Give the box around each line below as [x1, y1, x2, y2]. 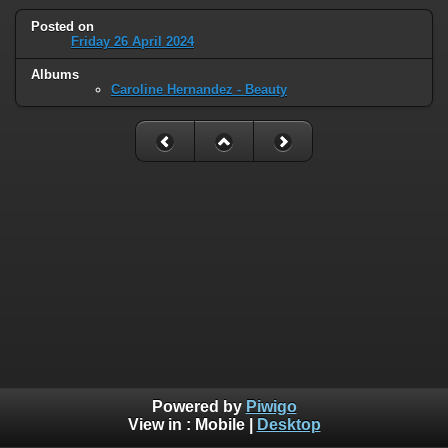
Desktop [256, 416, 321, 434]
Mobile [194, 416, 245, 434]
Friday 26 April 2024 [71, 33, 194, 49]
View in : [127, 416, 195, 434]
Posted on [31, 18, 94, 34]
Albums [31, 67, 79, 83]
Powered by [151, 398, 246, 416]
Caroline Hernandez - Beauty [111, 82, 287, 98]
